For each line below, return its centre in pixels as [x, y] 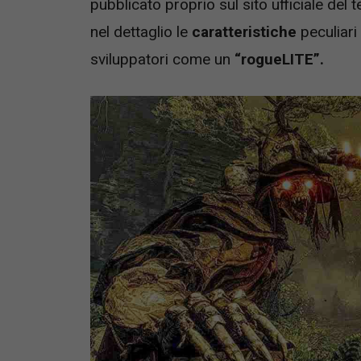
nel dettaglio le [141, 31]
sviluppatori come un [162, 59]
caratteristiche [244, 31]
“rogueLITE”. [279, 59]
